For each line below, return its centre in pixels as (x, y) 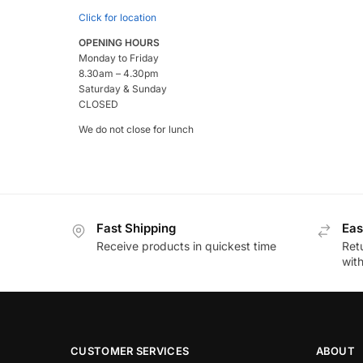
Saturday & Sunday (123, 89)
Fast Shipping (136, 228)
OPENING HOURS (119, 43)
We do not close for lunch (136, 129)
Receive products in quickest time (186, 246)
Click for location (117, 17)
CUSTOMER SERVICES (130, 350)
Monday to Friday (119, 58)
